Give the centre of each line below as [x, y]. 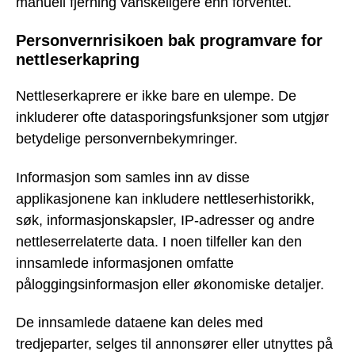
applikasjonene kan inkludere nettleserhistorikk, [165, 198]
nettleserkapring [78, 59]
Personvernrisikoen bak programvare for [169, 40]
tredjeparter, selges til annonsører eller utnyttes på [174, 344]
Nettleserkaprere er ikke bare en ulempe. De [156, 96]
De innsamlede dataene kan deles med [139, 323]
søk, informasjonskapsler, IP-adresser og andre [165, 220]
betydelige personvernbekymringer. [127, 139]
